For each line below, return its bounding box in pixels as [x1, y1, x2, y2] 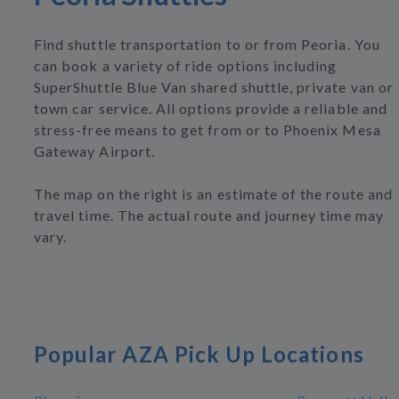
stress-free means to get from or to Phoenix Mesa [34, 121, 381, 138]
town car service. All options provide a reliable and [34, 100, 387, 117]
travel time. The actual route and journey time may [34, 207, 384, 224]
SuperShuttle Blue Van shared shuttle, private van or [34, 78, 394, 95]
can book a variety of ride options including [34, 57, 338, 74]
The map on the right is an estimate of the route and [34, 185, 393, 202]
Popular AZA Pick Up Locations [34, 341, 364, 367]
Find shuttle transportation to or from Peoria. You [34, 36, 380, 53]
